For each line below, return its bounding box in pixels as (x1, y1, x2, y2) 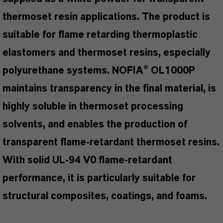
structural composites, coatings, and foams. (2, 191, 210, 201)
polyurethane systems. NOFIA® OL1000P (2, 66, 195, 76)
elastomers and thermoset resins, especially (2, 48, 211, 58)
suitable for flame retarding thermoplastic (2, 30, 198, 40)
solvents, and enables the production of (2, 119, 187, 129)
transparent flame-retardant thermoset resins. (2, 137, 220, 147)
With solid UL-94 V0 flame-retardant (2, 155, 172, 165)
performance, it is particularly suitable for (2, 173, 196, 183)
